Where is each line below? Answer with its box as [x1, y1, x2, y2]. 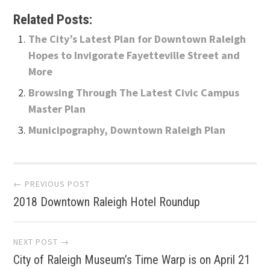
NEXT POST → [13, 236, 70, 248]
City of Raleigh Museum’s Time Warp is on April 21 [13, 253, 251, 268]
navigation [13, 200, 136, 236]
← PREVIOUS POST [13, 178, 90, 190]
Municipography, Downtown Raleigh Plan [28, 122, 226, 137]
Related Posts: [13, 11, 93, 28]
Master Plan [28, 101, 86, 116]
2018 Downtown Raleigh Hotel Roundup [13, 195, 201, 210]
